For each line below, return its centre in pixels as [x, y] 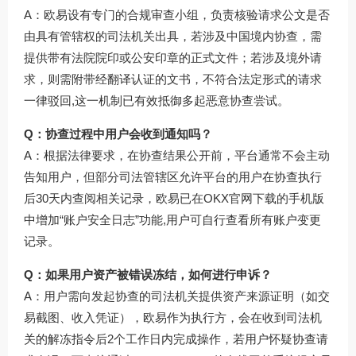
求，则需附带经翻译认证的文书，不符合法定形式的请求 [173, 79]
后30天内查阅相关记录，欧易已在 [114, 199]
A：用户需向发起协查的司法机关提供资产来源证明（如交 [177, 296]
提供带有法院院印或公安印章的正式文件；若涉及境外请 [173, 58]
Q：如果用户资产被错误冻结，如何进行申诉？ [148, 275]
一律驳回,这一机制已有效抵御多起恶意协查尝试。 [157, 101]
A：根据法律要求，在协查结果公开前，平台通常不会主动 [177, 156]
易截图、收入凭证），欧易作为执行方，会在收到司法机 [173, 318]
